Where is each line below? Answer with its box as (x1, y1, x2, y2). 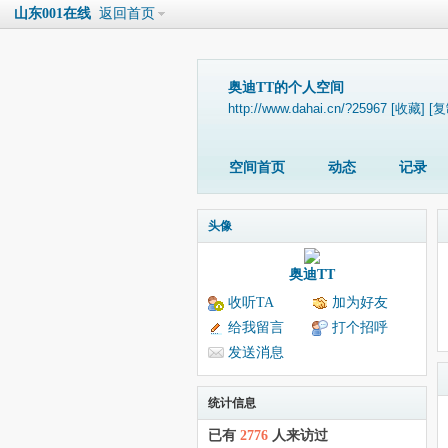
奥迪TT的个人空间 (228, 80, 344, 95)
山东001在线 (14, 6, 91, 21)
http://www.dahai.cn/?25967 (228, 102, 387, 116)
